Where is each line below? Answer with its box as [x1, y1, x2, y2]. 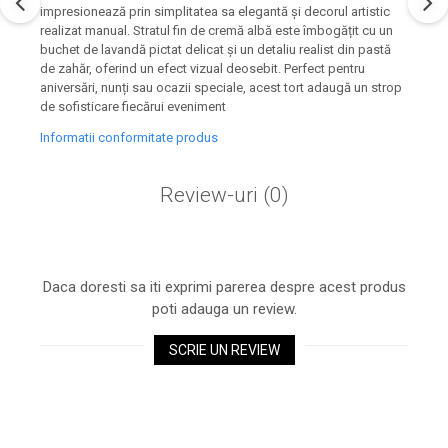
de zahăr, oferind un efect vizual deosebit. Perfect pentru [40, 61, 365, 77]
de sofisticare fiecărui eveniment [40, 99, 226, 115]
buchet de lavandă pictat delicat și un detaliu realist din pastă [40, 42, 391, 58]
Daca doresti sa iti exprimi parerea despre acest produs [42, 278, 406, 297]
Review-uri [159, 183, 263, 208]
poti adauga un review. [151, 300, 297, 319]
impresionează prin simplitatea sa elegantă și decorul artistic [40, 4, 390, 20]
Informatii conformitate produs [40, 130, 218, 146]
